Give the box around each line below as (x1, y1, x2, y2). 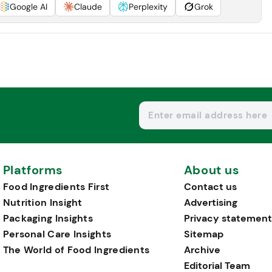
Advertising (183, 196, 237, 209)
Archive (183, 243, 220, 257)
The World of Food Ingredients (2, 243, 150, 257)
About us (183, 163, 240, 178)
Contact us (183, 180, 237, 194)
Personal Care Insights (2, 228, 112, 241)
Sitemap (183, 228, 223, 241)
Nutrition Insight (2, 196, 83, 209)
